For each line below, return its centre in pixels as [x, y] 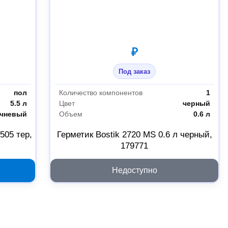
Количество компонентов [101, 93]
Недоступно [134, 170]
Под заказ [135, 71]
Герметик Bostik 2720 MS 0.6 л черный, [134, 134]
